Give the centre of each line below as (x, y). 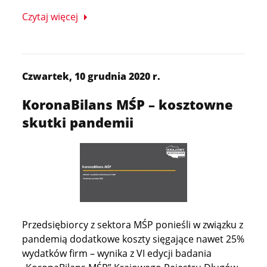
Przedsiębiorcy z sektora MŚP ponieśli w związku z (133, 225)
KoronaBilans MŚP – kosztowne (128, 104)
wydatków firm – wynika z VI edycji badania (117, 253)
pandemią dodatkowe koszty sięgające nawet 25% (133, 239)
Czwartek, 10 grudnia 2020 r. (91, 76)
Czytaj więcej (50, 17)
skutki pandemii (78, 122)
